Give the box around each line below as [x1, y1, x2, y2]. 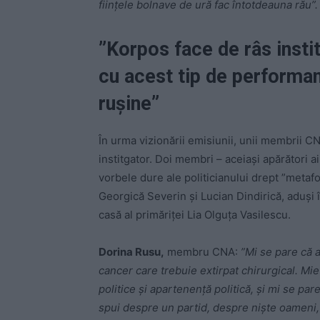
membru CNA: [164, 244, 241, 259]
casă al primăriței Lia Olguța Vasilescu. [99, 207, 291, 221]
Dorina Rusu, [99, 244, 164, 259]
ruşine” [99, 91, 159, 115]
